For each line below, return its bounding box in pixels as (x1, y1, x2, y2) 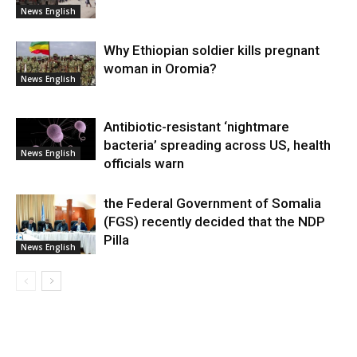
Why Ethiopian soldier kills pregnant (104, 42, 320, 58)
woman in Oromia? (104, 61, 217, 76)
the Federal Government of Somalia (104, 195, 321, 211)
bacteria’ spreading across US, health (104, 137, 331, 153)
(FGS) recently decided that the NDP (104, 214, 325, 229)
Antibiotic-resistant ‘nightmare (104, 119, 289, 135)
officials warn (104, 155, 184, 171)
